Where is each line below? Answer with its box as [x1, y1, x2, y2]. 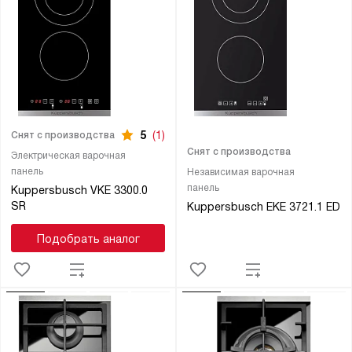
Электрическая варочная [10, 150, 126, 162]
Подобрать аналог [36, 233, 140, 246]
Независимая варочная [186, 167, 295, 178]
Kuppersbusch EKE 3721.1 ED [186, 200, 340, 214]
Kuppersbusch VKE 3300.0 [10, 184, 148, 197]
